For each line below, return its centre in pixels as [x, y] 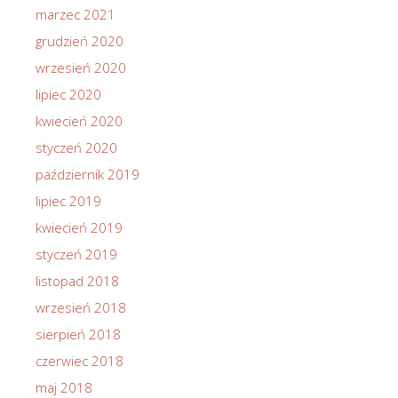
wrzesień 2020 [81, 68]
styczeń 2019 [76, 255]
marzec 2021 [76, 15]
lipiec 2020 [68, 95]
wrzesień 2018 [81, 308]
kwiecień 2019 [79, 228]
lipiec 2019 [68, 201]
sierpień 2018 [78, 334]
